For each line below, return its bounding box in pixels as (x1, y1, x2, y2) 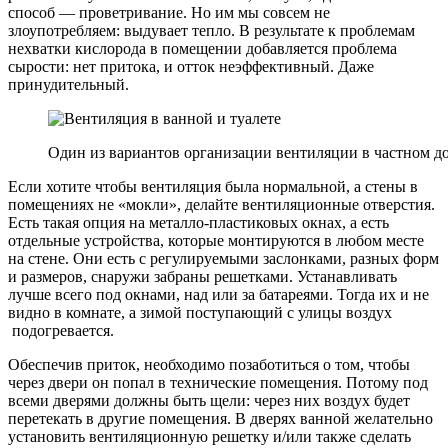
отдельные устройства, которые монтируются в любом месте (8, 232, 424, 249)
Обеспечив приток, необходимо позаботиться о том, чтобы (8, 356, 410, 373)
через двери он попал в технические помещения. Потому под (8, 374, 428, 391)
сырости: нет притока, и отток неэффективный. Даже (8, 58, 374, 75)
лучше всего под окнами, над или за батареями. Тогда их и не (8, 286, 429, 303)
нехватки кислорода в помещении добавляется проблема (8, 40, 397, 57)
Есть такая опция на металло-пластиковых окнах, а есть (8, 214, 389, 231)
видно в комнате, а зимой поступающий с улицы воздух (8, 304, 392, 321)
